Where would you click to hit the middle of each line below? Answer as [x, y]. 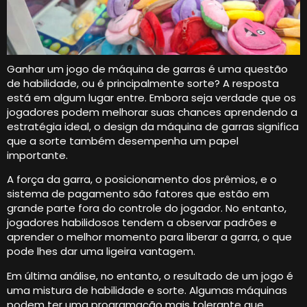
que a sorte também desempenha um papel [123, 140]
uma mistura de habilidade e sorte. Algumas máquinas [147, 290]
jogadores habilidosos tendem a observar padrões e [142, 223]
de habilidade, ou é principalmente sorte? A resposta [143, 83]
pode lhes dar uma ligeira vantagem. [101, 251]
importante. [37, 155]
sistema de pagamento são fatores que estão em [138, 194]
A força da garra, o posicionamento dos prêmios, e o [142, 180]
